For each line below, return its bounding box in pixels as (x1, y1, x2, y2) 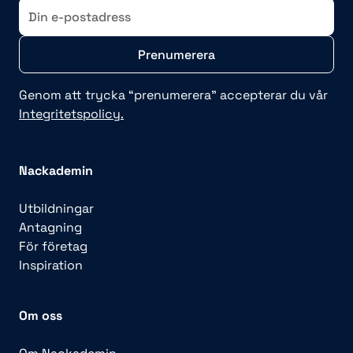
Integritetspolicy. (19, 106, 124, 123)
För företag (19, 238, 87, 255)
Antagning (19, 219, 82, 236)
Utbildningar (19, 200, 94, 217)
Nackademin (19, 162, 93, 180)
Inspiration (19, 257, 83, 274)
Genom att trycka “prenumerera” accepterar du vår (19, 87, 328, 104)
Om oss (19, 307, 62, 325)
